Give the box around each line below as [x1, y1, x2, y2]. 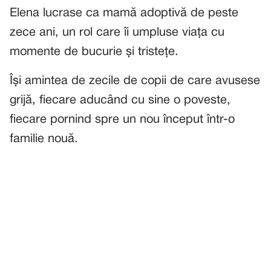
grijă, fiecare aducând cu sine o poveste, [10, 95, 230, 106]
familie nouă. [10, 134, 78, 145]
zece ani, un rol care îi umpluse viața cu [10, 27, 224, 38]
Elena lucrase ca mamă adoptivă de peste [10, 8, 238, 19]
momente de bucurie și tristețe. [10, 47, 178, 57]
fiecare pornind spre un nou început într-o [10, 114, 235, 125]
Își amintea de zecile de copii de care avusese [10, 76, 260, 87]
